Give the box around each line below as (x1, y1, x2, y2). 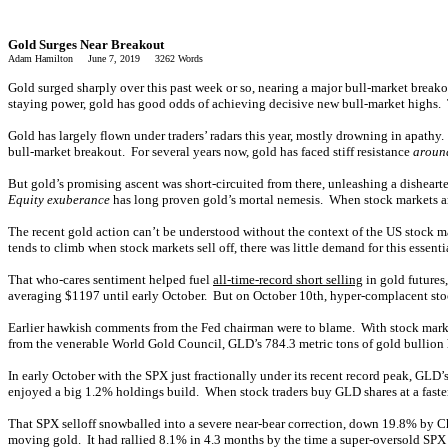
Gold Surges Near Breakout (8, 37, 164, 52)
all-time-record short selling (213, 272, 363, 287)
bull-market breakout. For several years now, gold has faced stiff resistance (8, 144, 413, 159)
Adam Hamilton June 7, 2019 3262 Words (8, 53, 203, 64)
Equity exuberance (8, 192, 110, 207)
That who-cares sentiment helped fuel (8, 272, 213, 287)
